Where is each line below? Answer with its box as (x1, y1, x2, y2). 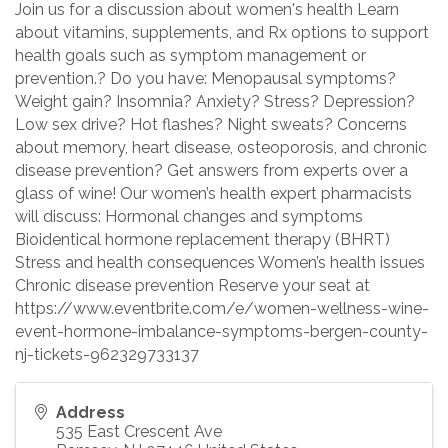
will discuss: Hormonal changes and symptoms (15, 207, 363, 227)
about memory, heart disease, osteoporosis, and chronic (15, 138, 427, 158)
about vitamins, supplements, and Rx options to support (15, 23, 429, 43)
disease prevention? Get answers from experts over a (15, 161, 408, 181)
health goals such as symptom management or (15, 46, 366, 66)
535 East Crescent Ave (56, 422, 222, 442)
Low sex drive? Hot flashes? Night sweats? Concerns (15, 115, 407, 135)
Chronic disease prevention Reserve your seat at (15, 276, 370, 296)
